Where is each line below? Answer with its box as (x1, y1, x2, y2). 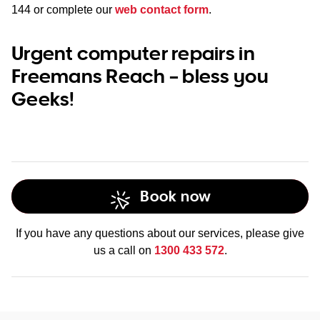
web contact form (115, 4, 209, 16)
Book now (140, 186, 211, 206)
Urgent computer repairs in (11, 40, 255, 65)
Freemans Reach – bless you (11, 63, 269, 88)
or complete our (31, 4, 115, 16)
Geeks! (11, 86, 75, 111)
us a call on (93, 244, 154, 256)
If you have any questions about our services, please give (16, 227, 304, 239)
